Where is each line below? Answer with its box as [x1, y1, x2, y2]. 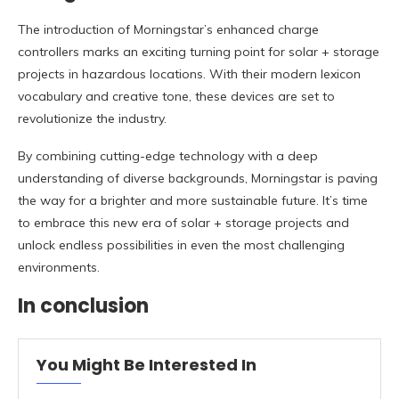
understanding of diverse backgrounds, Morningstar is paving [18, 170, 378, 187]
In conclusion [18, 292, 149, 321]
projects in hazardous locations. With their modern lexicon [18, 66, 361, 83]
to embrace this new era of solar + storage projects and [18, 215, 349, 232]
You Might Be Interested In [37, 354, 256, 377]
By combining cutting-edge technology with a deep [18, 148, 318, 165]
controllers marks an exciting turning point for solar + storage [18, 44, 379, 61]
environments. [18, 259, 100, 276]
